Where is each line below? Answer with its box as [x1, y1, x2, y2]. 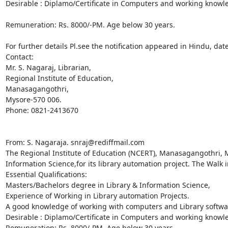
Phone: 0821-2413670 [5, 105, 78, 115]
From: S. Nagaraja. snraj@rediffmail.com [5, 137, 145, 147]
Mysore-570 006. [5, 94, 62, 104]
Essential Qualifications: [5, 169, 87, 179]
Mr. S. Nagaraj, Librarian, [5, 62, 91, 72]
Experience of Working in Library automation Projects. [5, 190, 189, 201]
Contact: [5, 51, 34, 62]
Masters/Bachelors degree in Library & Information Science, [5, 180, 210, 190]
